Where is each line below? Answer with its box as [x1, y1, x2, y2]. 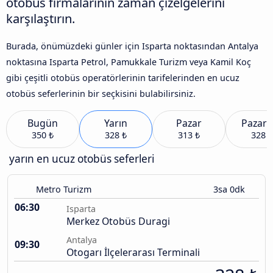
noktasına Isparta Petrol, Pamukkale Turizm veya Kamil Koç [6, 55, 251, 68]
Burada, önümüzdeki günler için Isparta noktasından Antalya [6, 40, 258, 52]
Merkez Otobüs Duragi [66, 214, 170, 229]
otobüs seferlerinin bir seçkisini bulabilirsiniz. [6, 87, 196, 99]
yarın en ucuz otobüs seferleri [9, 152, 154, 166]
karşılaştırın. [6, 9, 75, 27]
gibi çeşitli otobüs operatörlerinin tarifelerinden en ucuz [6, 71, 239, 83]
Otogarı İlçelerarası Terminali [66, 246, 200, 260]
